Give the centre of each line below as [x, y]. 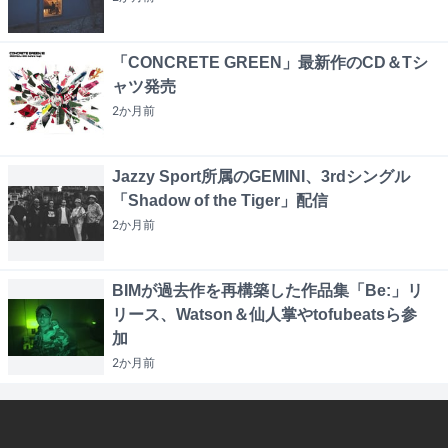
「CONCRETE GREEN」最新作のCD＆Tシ [270, 63]
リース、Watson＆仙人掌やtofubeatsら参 [264, 315]
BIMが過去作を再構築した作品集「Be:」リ [267, 291]
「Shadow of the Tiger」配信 [220, 201]
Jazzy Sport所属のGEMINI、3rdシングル [261, 177]
